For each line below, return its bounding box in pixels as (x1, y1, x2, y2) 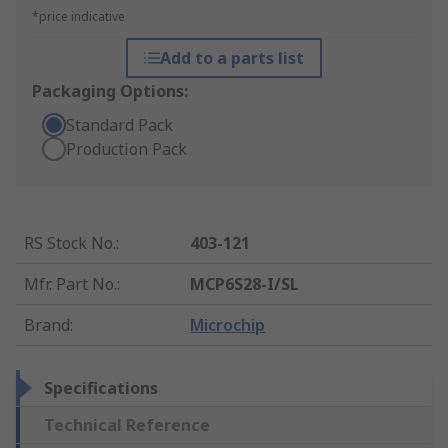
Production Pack (66, 138, 187, 161)
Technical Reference (44, 414, 210, 437)
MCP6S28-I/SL (190, 273, 300, 296)
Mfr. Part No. (24, 273, 117, 296)
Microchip (190, 314, 266, 337)
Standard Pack (66, 114, 173, 137)
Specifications (44, 377, 158, 400)
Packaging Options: (32, 80, 188, 103)
